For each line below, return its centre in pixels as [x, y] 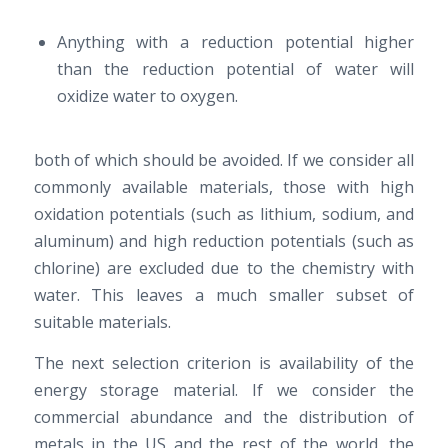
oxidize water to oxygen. [147, 96]
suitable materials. [102, 322]
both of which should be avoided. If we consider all [224, 160]
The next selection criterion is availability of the [224, 362]
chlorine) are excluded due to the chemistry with [224, 268]
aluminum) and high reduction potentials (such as [224, 241]
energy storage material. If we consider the [224, 389]
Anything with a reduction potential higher [235, 42]
